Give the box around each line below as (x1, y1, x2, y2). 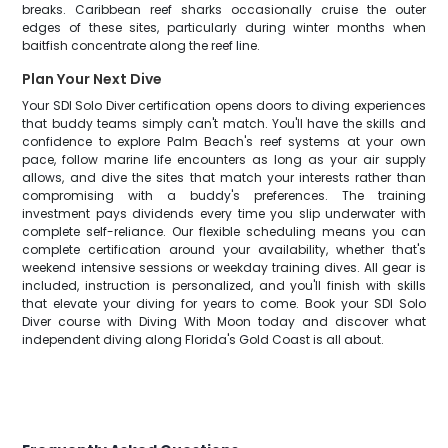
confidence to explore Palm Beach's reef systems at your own (22, 133, 426, 150)
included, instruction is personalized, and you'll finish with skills (22, 277, 426, 294)
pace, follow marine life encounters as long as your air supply (22, 151, 426, 168)
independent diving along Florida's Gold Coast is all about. (22, 331, 385, 348)
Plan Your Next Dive (22, 69, 163, 89)
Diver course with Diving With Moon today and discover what (22, 313, 426, 330)
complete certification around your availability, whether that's (22, 241, 426, 258)
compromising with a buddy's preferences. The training (22, 187, 426, 204)
